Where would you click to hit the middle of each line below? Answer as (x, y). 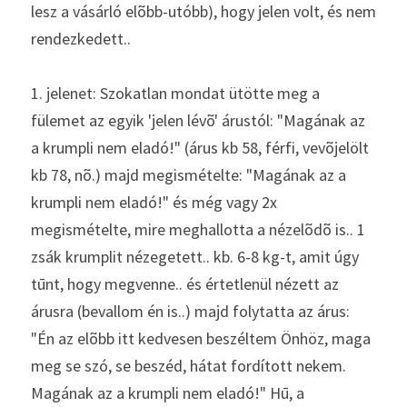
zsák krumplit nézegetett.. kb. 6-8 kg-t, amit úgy (195, 257)
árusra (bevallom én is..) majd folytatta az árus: (190, 311)
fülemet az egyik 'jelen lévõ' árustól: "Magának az (198, 120)
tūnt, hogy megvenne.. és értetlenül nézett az (185, 284)
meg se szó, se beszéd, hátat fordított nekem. (189, 366)
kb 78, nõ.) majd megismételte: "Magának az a (189, 175)
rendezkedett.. (83, 39)
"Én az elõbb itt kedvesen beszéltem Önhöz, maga (201, 338)
